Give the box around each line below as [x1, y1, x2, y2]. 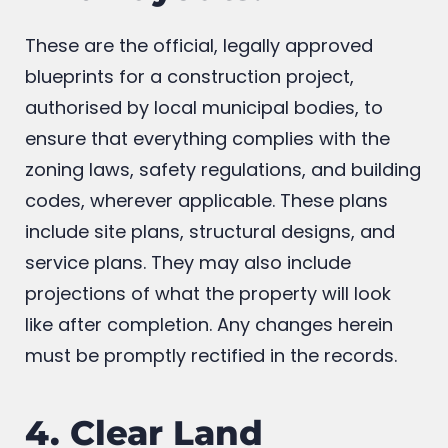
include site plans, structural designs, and [25, 274, 395, 300]
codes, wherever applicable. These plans [25, 243, 388, 269]
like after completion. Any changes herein [25, 367, 393, 393]
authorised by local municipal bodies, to [25, 150, 383, 176]
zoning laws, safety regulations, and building [25, 212, 421, 238]
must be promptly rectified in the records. [25, 398, 402, 424]
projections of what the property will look [25, 336, 391, 362]
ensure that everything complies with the [25, 181, 390, 207]
